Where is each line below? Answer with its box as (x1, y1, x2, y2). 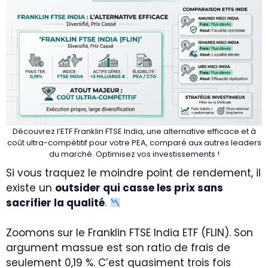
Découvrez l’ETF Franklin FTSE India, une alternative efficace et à (12, 126, 256, 137)
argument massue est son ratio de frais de (6, 240, 230, 255)
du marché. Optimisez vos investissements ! (48, 148, 220, 160)
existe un (6, 181, 55, 195)
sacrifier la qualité (6, 196, 105, 210)
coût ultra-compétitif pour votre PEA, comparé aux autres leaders (7, 137, 261, 148)
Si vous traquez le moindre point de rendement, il (6, 166, 261, 180)
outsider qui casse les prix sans (55, 181, 223, 195)
